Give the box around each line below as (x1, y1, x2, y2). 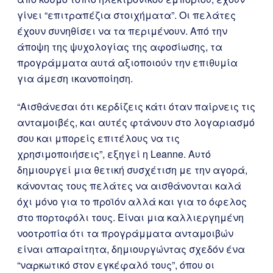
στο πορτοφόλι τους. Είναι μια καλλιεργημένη (17, 210, 244, 224)
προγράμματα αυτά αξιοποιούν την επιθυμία (17, 55, 238, 69)
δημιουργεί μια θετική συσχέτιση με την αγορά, (17, 163, 247, 177)
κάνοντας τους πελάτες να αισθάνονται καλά (17, 179, 241, 193)
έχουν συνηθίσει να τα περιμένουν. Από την (17, 24, 227, 38)
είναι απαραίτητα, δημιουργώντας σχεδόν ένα (17, 242, 245, 256)
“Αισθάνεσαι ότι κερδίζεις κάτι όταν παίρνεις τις (17, 99, 255, 113)
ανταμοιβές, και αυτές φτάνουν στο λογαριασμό (17, 115, 255, 129)
